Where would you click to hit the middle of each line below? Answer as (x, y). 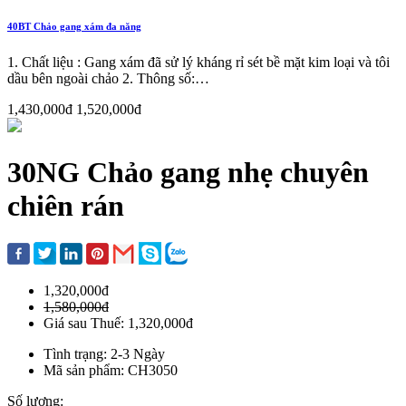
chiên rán (66, 205)
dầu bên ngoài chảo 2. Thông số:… (108, 79)
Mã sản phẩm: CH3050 (111, 371)
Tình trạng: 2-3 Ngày (104, 354)
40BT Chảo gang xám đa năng (74, 27)
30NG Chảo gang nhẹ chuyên (188, 172)
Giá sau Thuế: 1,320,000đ (118, 324)
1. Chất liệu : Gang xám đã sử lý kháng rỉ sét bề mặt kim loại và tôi (198, 63)
